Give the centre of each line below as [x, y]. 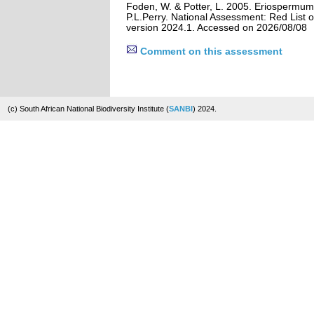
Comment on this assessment [210, 51]
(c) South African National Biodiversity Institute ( [88, 109]
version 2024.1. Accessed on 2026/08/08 [216, 27]
